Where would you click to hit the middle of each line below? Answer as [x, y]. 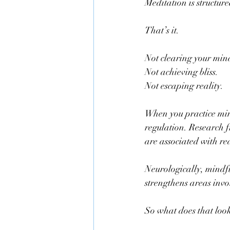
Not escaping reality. [184, 86]
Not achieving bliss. [181, 72]
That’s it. [162, 30]
